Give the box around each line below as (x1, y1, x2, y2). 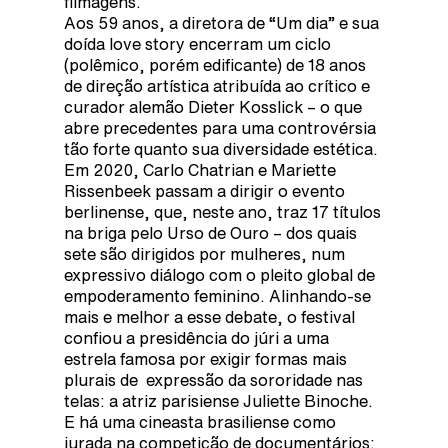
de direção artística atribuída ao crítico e (64, 77, 370, 94)
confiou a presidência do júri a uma (64, 329, 329, 346)
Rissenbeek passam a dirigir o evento (64, 182, 345, 199)
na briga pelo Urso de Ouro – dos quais (64, 224, 357, 241)
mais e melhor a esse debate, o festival (64, 308, 355, 325)
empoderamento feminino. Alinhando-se (64, 287, 371, 304)
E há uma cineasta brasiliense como (64, 413, 336, 430)
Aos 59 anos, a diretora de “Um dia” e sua (64, 14, 379, 31)
